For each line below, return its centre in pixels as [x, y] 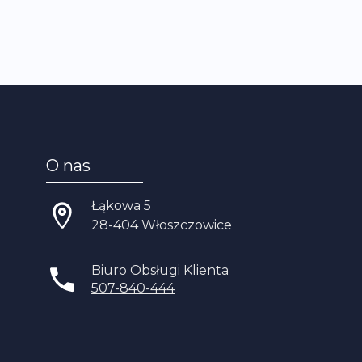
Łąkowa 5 [121, 206]
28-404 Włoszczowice [162, 225]
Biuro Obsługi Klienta [160, 270]
